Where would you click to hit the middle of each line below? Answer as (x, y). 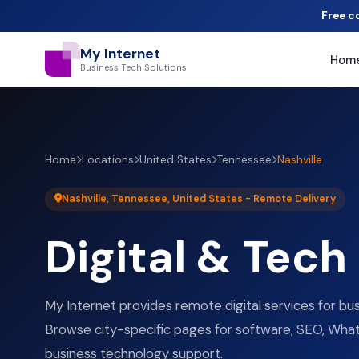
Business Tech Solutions (133, 67)
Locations (108, 160)
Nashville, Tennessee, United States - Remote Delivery (199, 198)
